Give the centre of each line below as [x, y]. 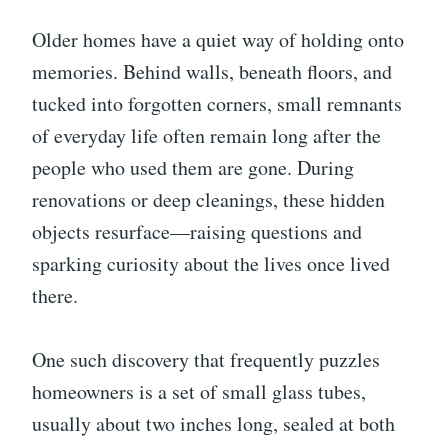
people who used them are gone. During [193, 167]
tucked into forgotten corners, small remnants [217, 103]
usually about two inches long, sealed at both [213, 423]
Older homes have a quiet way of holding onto [218, 39]
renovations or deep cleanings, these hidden [208, 199]
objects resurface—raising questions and [197, 231]
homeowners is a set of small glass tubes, [199, 391]
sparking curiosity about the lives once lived [211, 263]
